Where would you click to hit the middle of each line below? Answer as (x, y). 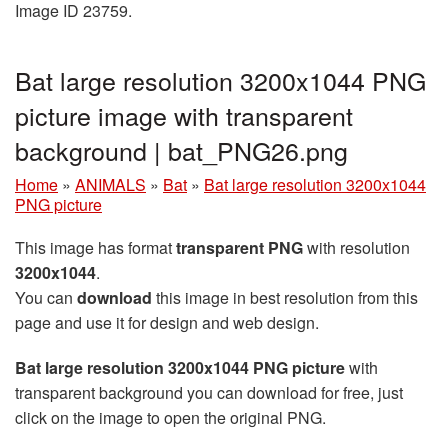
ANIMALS (110, 184)
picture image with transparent (184, 114)
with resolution (356, 247)
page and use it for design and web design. (167, 322)
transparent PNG (239, 247)
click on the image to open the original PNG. (170, 417)
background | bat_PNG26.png (181, 149)
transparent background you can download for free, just (209, 392)
